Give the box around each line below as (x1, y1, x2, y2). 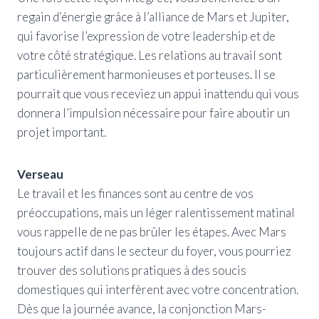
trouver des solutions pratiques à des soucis (17, 262, 246, 278)
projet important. (17, 124, 106, 140)
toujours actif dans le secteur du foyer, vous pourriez (17, 243, 291, 258)
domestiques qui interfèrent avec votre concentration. (17, 281, 298, 297)
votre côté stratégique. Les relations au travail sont (17, 47, 282, 63)
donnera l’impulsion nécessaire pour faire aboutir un (17, 105, 290, 120)
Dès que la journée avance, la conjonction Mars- (17, 300, 266, 316)
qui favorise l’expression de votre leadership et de (17, 28, 276, 43)
